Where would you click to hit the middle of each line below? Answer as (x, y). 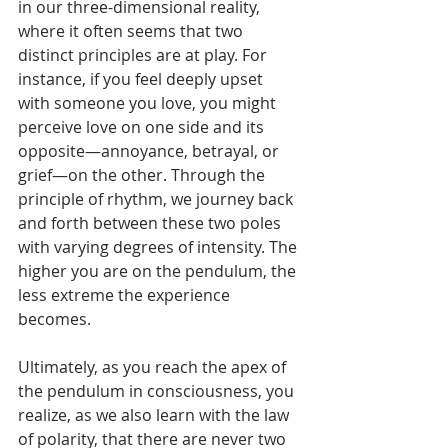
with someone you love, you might (149, 103)
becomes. (54, 319)
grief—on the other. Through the (143, 175)
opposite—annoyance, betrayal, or (150, 151)
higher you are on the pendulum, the (159, 271)
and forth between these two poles (151, 223)
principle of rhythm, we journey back (157, 199)
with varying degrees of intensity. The (159, 247)
